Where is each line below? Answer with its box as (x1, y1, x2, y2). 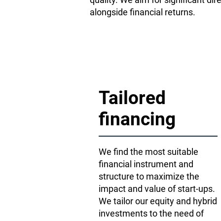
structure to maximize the (99, 171, 199, 182)
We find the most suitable (99, 147, 198, 157)
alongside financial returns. (90, 7, 195, 17)
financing (99, 109, 176, 130)
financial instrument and (99, 159, 193, 169)
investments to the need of (99, 208, 204, 219)
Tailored (99, 87, 166, 109)
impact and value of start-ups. (99, 184, 215, 194)
